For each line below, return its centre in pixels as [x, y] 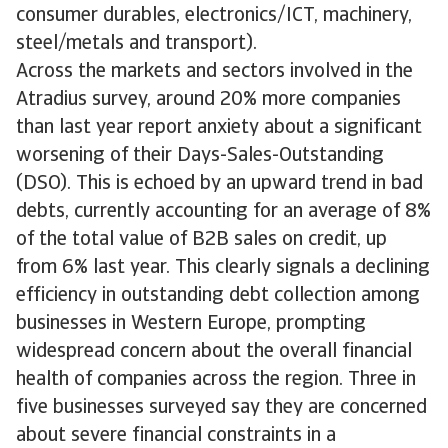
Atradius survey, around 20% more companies [208, 100]
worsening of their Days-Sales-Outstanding [200, 156]
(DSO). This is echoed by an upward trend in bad [219, 184]
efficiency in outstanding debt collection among [218, 296]
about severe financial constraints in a [176, 436]
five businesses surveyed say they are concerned [221, 408]
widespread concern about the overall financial [214, 352]
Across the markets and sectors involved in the [214, 72]
